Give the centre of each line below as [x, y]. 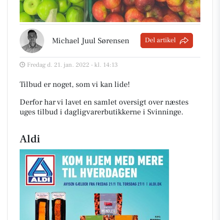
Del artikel [160, 41]
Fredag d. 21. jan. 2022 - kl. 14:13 [72, 65]
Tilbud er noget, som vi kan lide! [75, 84]
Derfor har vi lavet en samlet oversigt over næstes [104, 102]
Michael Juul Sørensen [91, 41]
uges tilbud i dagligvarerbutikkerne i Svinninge [100, 112]
